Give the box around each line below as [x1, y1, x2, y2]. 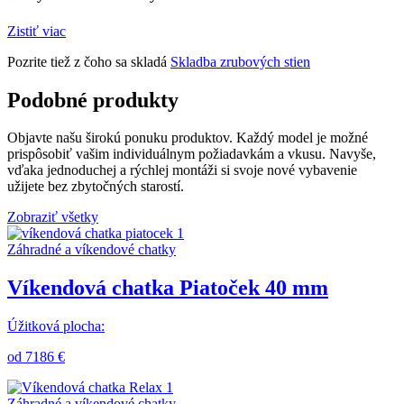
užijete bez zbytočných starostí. [7, 179, 184, 195]
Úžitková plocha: [7, 318, 105, 335]
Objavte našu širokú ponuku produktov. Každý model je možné [7, 130, 368, 146]
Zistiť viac [7, 23, 66, 39]
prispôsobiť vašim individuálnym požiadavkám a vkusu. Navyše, [7, 146, 376, 162]
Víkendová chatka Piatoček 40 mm [7, 276, 328, 300]
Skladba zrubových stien [170, 53, 310, 69]
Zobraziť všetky [7, 209, 98, 225]
